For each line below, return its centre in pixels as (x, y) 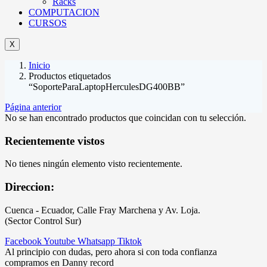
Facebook (23, 241)
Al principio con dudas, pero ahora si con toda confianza (111, 252)
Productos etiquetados (70, 76)
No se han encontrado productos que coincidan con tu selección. (125, 117)
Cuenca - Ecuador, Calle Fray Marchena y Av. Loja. (103, 210)
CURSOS (48, 23)
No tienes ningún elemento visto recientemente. (94, 164)
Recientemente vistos (55, 141)
